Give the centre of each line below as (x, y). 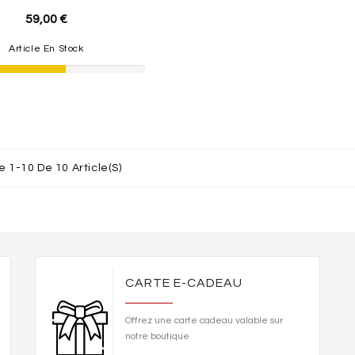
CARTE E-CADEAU (183, 282)
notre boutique (157, 336)
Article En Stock (46, 48)
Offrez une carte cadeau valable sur (204, 320)
